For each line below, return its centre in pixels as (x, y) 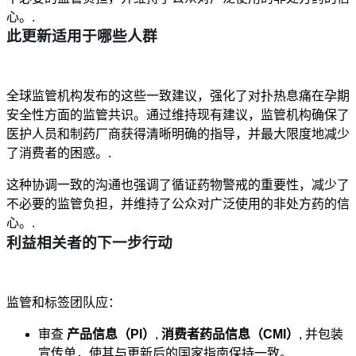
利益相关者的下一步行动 (89, 242)
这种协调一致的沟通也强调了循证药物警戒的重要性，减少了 (178, 185)
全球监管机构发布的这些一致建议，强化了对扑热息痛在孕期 (178, 96)
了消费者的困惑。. (59, 153)
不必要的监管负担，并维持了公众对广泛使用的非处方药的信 (178, 204)
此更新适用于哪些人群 (82, 37)
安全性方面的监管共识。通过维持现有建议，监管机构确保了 (178, 115)
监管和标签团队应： (64, 302)
